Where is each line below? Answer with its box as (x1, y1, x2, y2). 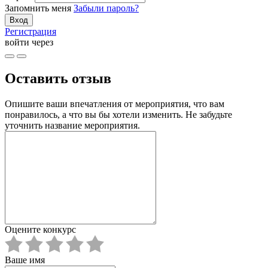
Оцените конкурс (5, 224, 76, 235)
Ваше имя (5, 255, 45, 266)
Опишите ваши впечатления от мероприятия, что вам (5, 99, 224, 109)
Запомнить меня (5, 3, 71, 14)
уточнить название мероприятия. (5, 120, 140, 131)
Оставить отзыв (5, 71, 111, 87)
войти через (5, 37, 53, 48)
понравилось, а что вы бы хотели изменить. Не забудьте (5, 109, 232, 120)
